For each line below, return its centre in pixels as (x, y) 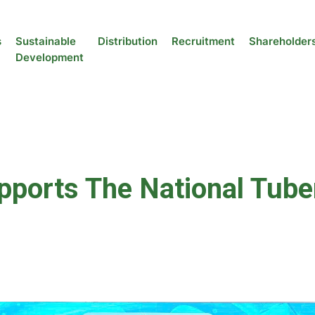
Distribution (127, 41)
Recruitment (203, 41)
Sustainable (45, 41)
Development (49, 57)
